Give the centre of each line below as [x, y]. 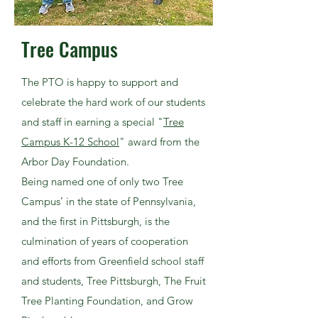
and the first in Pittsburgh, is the [95, 221]
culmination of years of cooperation [105, 241]
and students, [54, 281]
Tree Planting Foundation [81, 301]
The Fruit [185, 281]
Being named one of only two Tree [102, 181]
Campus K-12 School [70, 142]
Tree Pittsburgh [122, 281]
